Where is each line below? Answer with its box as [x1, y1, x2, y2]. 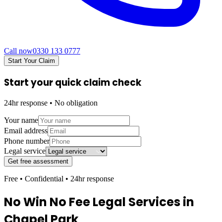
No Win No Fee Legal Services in [4, 194, 194, 211]
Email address [4, 126, 48, 135]
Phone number [4, 137, 50, 146]
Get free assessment [8, 158, 68, 166]
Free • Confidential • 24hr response [4, 174, 114, 183]
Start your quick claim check [4, 75, 141, 89]
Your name [4, 116, 38, 125]
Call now [4, 46, 33, 55]
